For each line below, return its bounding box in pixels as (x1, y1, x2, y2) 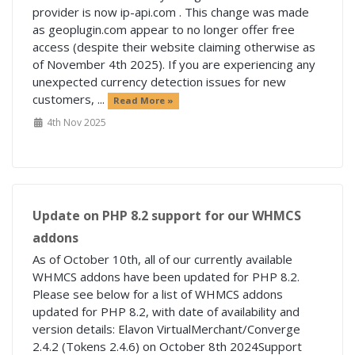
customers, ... (32, 91, 108, 108)
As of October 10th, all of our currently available (32, 251, 292, 268)
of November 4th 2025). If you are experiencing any (32, 56, 315, 73)
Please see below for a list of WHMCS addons (32, 286, 283, 303)
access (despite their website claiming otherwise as (32, 39, 315, 55)
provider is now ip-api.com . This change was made (32, 4, 309, 21)
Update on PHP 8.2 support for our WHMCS (32, 207, 301, 225)
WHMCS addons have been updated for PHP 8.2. (32, 269, 300, 285)
